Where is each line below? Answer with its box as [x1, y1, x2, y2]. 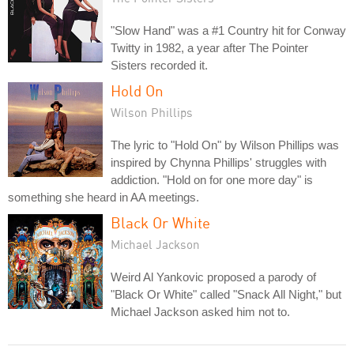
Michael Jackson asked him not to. [111, 305, 290, 319]
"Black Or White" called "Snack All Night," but [111, 288, 341, 302]
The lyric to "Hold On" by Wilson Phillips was [111, 138, 339, 153]
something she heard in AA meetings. [8, 190, 199, 205]
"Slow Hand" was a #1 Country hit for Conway [111, 24, 346, 38]
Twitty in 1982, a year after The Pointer [111, 41, 308, 55]
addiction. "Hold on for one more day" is [111, 173, 313, 187]
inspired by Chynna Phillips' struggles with [111, 156, 326, 170]
